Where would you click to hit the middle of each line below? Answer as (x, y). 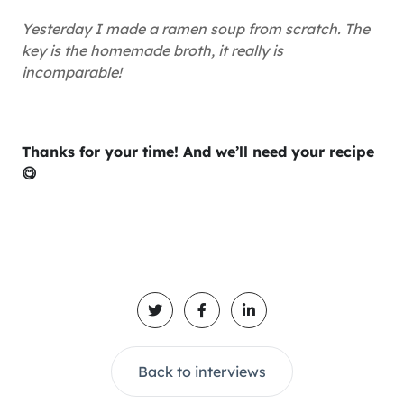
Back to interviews (202, 372)
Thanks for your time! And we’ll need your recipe (198, 151)
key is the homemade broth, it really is (152, 50)
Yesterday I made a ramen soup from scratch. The (196, 29)
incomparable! (72, 72)
